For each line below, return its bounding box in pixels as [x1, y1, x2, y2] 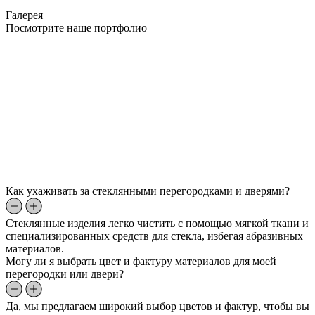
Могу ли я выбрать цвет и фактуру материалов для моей [6, 255, 276, 268]
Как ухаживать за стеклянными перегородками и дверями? [6, 185, 290, 198]
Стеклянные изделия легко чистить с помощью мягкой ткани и [6, 217, 309, 230]
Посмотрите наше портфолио [6, 22, 147, 34]
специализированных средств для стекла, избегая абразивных [6, 230, 303, 243]
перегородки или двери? [6, 268, 124, 281]
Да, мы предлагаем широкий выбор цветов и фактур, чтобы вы [6, 300, 309, 313]
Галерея [6, 9, 43, 22]
